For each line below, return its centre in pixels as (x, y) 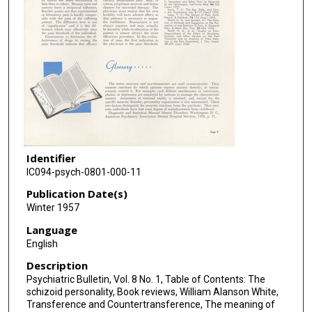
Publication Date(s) (77, 194)
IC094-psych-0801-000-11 (84, 172)
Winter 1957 (53, 208)
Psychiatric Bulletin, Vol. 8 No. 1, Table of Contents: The (146, 280)
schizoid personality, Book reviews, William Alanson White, (152, 292)
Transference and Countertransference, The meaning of (150, 305)
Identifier (51, 158)
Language (52, 229)
